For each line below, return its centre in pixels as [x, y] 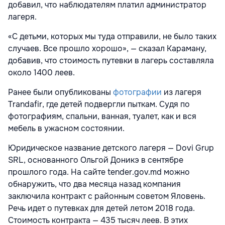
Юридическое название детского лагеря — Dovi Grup [111, 148]
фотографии [137, 92]
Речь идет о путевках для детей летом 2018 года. [101, 208]
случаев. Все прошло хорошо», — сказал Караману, [107, 49]
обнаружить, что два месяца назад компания [94, 184]
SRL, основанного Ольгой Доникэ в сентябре [96, 160]
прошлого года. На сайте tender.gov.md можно [99, 172]
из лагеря [182, 92]
